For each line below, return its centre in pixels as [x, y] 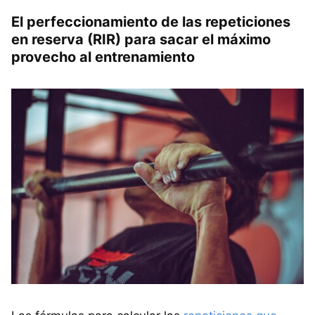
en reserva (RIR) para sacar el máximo [141, 40]
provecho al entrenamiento [103, 57]
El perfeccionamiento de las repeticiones [151, 22]
